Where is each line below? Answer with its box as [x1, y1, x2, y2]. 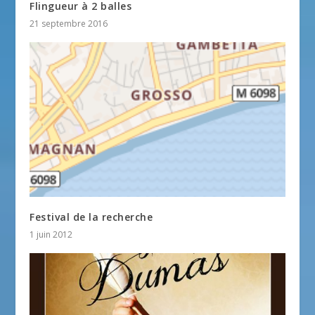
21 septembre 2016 [30, 18, 108, 30]
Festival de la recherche [30, 210, 153, 224]
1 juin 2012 [30, 228, 73, 240]
